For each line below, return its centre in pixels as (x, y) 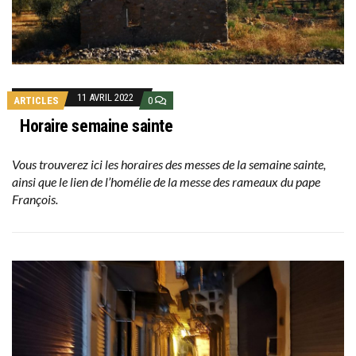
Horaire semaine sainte (97, 126)
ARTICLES (36, 101)
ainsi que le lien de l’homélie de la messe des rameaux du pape (166, 182)
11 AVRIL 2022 (105, 98)
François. (35, 199)
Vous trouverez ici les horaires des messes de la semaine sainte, (169, 164)
